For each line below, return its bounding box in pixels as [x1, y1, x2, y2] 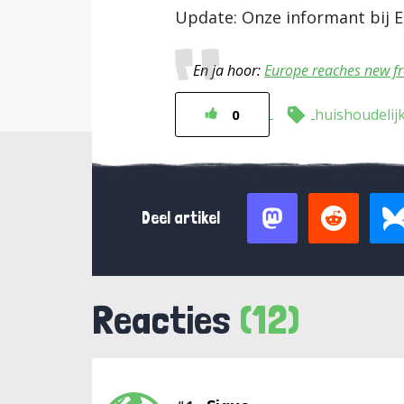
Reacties [92, 295, 239, 344]
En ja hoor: [193, 60, 264, 80]
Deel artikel [142, 207, 220, 228]
